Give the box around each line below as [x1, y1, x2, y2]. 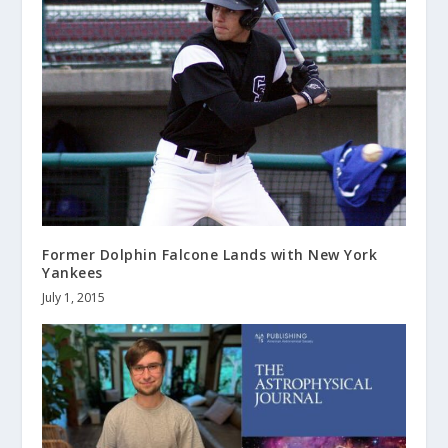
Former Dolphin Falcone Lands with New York [42, 245, 378, 265]
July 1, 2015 [42, 289, 106, 307]
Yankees [42, 263, 103, 283]
